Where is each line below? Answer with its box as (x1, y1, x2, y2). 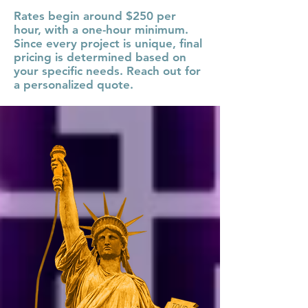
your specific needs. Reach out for (14, 64, 201, 78)
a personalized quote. (14, 78, 133, 91)
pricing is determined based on (14, 50, 186, 64)
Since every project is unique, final (14, 36, 202, 50)
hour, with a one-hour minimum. (14, 23, 188, 36)
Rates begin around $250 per (14, 9, 176, 23)
